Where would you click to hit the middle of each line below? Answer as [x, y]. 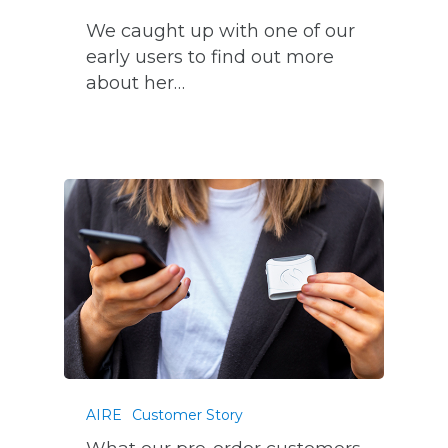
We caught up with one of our [221, 31]
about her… [136, 83]
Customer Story [188, 415]
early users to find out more [210, 57]
